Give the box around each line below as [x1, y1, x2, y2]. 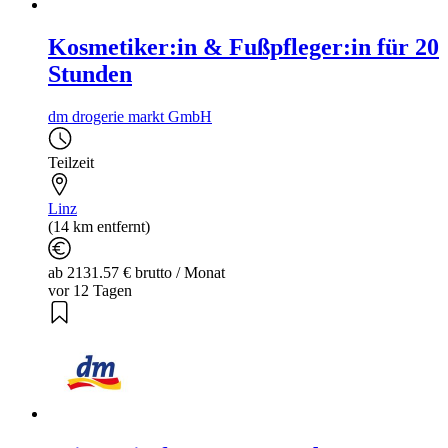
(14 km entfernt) [48, 217, 150, 235]
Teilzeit [48, 153, 94, 171]
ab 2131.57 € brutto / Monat [48, 263, 225, 281]
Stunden [48, 60, 132, 87]
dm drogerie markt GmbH [48, 107, 212, 125]
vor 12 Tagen [48, 281, 132, 299]
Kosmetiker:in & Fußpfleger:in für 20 [48, 33, 439, 60]
